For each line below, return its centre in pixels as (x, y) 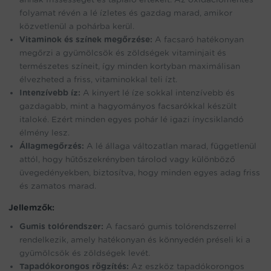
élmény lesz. (44, 133)
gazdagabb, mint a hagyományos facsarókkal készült (128, 106)
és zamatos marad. (58, 186)
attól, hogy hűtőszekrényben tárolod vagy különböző (127, 159)
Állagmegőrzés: (52, 146)
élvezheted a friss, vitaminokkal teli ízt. (98, 80)
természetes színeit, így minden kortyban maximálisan (130, 66)
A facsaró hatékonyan (198, 40)
